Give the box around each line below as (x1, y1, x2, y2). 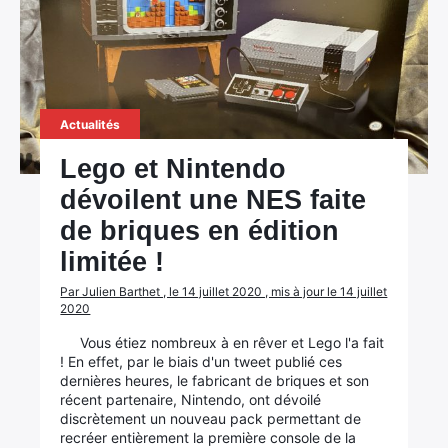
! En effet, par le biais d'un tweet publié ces (60, 353, 343, 370)
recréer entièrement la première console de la (60, 429, 357, 446)
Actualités (60, 117, 121, 132)
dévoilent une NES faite (60, 185, 367, 215)
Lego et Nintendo (60, 154, 287, 184)
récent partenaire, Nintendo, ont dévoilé (60, 391, 322, 408)
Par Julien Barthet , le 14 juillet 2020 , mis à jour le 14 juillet (60, 284, 388, 299)
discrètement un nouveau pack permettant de (60, 410, 362, 427)
